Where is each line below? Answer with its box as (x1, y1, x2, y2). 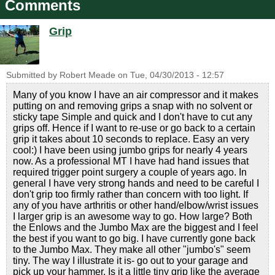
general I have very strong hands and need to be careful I (13, 178, 259, 188)
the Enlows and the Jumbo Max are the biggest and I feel (13, 222, 258, 233)
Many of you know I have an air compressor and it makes (13, 90, 258, 100)
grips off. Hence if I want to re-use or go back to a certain (13, 123, 255, 133)
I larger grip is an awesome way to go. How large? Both (13, 211, 252, 222)
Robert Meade (60, 71, 115, 80)
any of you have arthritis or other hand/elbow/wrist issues (13, 200, 258, 211)
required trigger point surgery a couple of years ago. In (13, 167, 247, 177)
